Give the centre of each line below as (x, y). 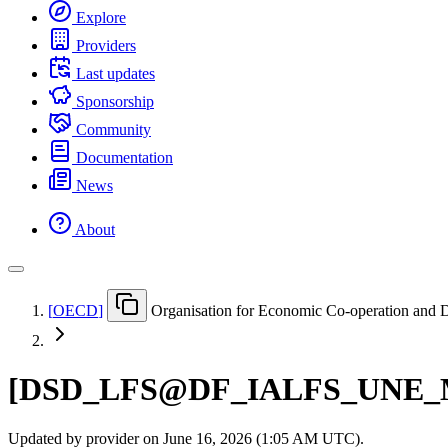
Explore (101, 17)
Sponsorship (115, 101)
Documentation (124, 157)
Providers (106, 45)
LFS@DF (165, 389)
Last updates (115, 73)
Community (113, 129)
